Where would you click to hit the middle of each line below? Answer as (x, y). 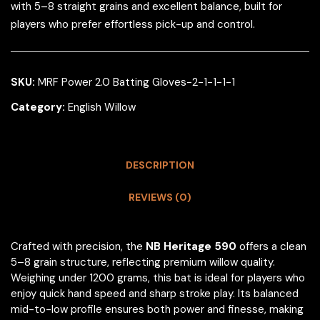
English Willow (102, 107)
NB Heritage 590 (191, 246)
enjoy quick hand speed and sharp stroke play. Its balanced (155, 293)
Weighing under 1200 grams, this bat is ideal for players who (158, 277)
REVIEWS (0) (160, 197)
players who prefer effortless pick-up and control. (133, 24)
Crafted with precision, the (78, 246)
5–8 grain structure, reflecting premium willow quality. (143, 262)
